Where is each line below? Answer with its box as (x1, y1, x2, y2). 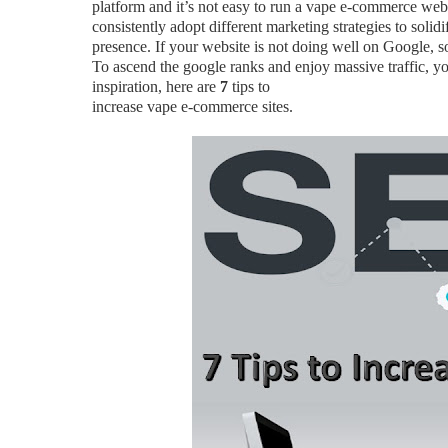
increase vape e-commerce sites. (91, 98, 293, 115)
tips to (231, 78, 270, 95)
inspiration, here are (91, 78, 220, 95)
